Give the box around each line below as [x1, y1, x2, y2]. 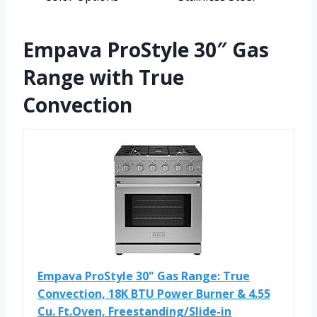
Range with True [23, 63, 184, 91]
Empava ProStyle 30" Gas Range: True [38, 267, 250, 284]
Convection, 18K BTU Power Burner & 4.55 [38, 285, 270, 301]
